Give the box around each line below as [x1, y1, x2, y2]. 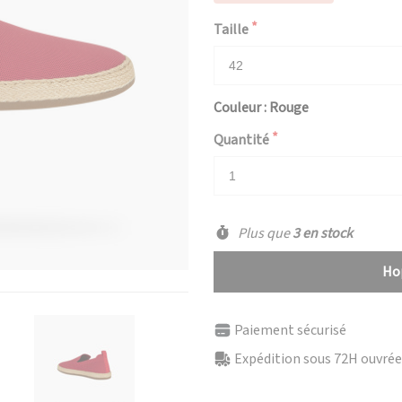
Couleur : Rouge [214, 98, 309, 118]
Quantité [214, 130, 269, 150]
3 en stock [292, 223, 353, 243]
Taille [214, 20, 249, 39]
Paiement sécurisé [234, 320, 346, 340]
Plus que [234, 223, 293, 243]
